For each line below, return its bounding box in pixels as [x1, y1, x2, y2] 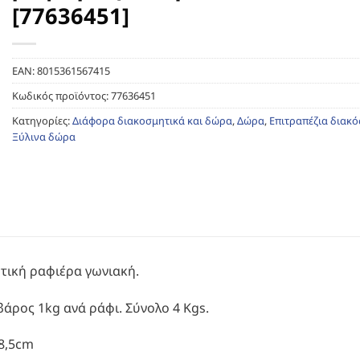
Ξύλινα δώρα [12, 129, 76, 144]
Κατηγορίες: [12, 113, 72, 128]
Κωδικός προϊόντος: [12, 88, 111, 103]
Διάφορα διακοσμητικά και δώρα [72, 113, 232, 128]
